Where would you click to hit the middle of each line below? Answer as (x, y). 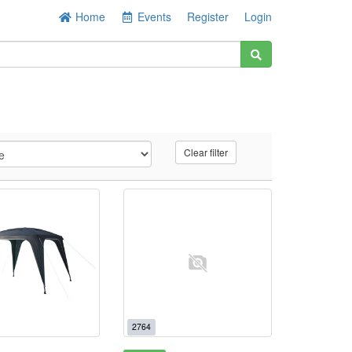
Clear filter (206, 152)
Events (154, 16)
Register (208, 16)
